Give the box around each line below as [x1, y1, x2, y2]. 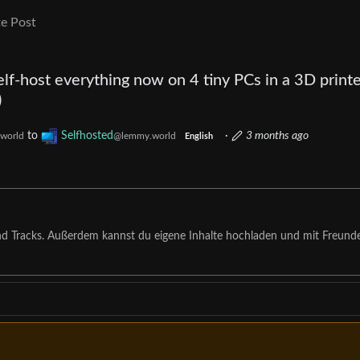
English [184, 133, 213, 141]
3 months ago [245, 130, 309, 142]
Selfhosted [61, 130, 113, 142]
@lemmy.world [113, 131, 176, 141]
